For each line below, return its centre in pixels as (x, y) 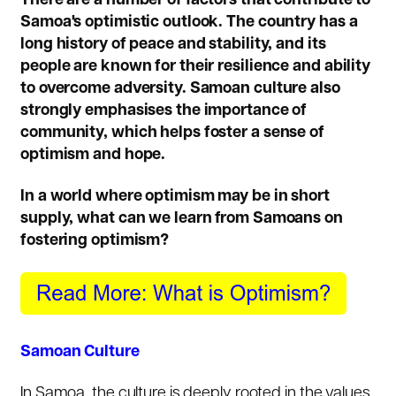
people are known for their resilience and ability (196, 66)
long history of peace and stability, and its (173, 44)
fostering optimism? (95, 241)
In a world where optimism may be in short (175, 197)
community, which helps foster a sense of (172, 133)
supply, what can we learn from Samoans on (182, 219)
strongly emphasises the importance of (164, 110)
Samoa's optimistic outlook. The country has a (189, 22)
